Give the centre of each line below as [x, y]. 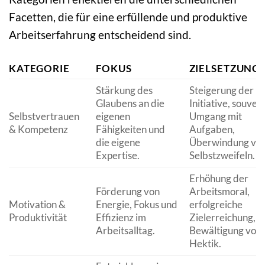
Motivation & [37, 204]
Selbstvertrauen [44, 116]
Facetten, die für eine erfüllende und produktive [128, 17]
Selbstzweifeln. [222, 155]
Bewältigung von [225, 230]
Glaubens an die [130, 103]
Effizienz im [121, 217]
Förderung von [127, 191]
